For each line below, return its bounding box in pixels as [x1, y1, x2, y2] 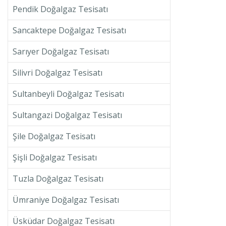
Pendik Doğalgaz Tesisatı [12, 4, 108, 15]
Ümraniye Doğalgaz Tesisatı [12, 194, 119, 206]
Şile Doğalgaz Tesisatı [12, 131, 95, 142]
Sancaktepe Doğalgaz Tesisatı [12, 25, 126, 36]
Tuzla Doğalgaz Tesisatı [12, 173, 103, 185]
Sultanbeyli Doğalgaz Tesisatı [12, 88, 124, 100]
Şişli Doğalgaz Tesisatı [12, 152, 97, 163]
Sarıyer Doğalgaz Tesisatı [12, 46, 109, 58]
